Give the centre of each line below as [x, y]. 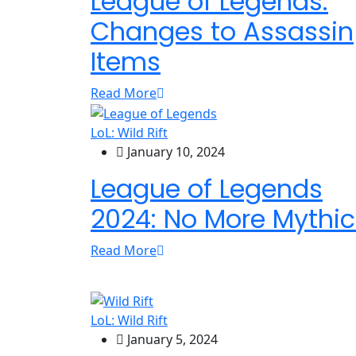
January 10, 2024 [174, 151]
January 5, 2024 [171, 339]
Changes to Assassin [222, 32]
